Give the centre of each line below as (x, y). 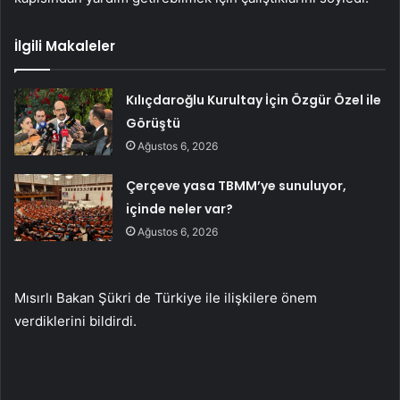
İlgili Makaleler (65, 46)
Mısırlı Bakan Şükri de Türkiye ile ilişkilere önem (166, 298)
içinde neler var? (180, 209)
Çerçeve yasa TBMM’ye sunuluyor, (237, 186)
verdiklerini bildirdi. (75, 321)
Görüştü (154, 124)
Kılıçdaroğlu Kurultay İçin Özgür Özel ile (254, 100)
